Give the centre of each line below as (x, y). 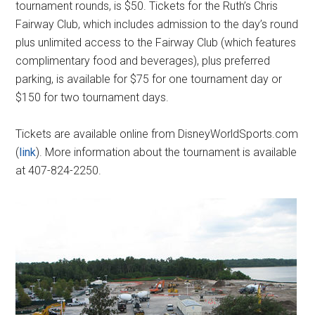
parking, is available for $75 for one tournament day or (149, 79)
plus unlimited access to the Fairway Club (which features (156, 42)
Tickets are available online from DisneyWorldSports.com (157, 134)
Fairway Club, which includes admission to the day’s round (157, 24)
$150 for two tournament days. (92, 97)
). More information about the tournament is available (167, 152)
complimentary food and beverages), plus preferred (143, 60)
